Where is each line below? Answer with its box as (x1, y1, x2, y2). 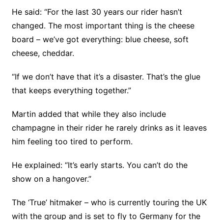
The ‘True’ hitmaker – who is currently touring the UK (11, 197, 207, 207)
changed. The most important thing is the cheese (11, 21, 194, 30)
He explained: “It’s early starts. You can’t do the (11, 160, 188, 170)
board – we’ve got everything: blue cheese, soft (11, 34, 189, 44)
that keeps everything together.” (11, 85, 131, 95)
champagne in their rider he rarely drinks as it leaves (11, 123, 207, 133)
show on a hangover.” (11, 174, 91, 184)
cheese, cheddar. (11, 48, 74, 58)
